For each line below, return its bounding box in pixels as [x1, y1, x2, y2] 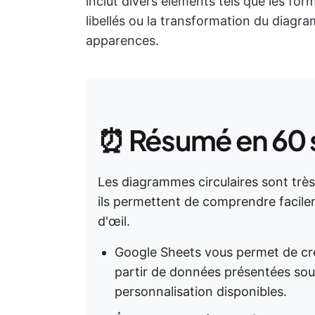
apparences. [86, 33, 159, 48]
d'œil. [98, 214, 130, 229]
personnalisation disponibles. [115, 284, 287, 299]
